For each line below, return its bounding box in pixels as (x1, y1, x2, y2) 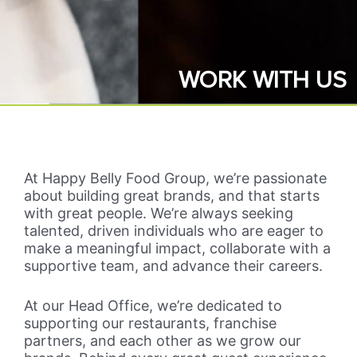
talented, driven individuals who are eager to (24, 222, 324, 239)
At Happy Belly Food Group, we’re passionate (24, 169, 327, 186)
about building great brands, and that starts (24, 186, 320, 204)
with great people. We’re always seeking (24, 204, 293, 222)
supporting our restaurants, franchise (24, 315, 277, 332)
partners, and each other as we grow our (24, 332, 301, 350)
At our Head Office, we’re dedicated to (24, 297, 282, 315)
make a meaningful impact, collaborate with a (24, 239, 331, 257)
